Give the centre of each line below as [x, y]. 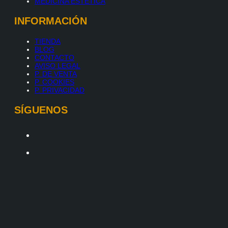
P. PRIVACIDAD [60, 90]
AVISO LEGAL [58, 65]
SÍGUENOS [41, 110]
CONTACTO [54, 57]
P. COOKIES [54, 82]
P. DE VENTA [56, 74]
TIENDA [48, 41]
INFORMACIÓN [51, 21]
